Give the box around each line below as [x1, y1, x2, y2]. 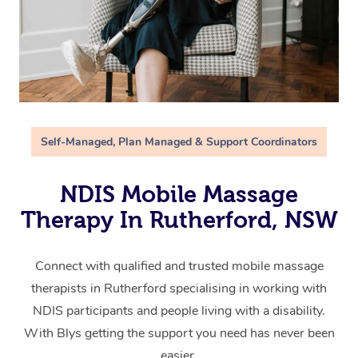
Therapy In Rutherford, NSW [20, 207, 338, 233]
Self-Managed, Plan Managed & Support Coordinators [41, 134, 317, 150]
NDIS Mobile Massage [60, 181, 298, 208]
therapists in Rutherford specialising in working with [31, 280, 327, 298]
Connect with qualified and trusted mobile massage [34, 257, 324, 276]
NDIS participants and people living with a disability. [33, 302, 325, 320]
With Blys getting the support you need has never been [23, 324, 335, 343]
